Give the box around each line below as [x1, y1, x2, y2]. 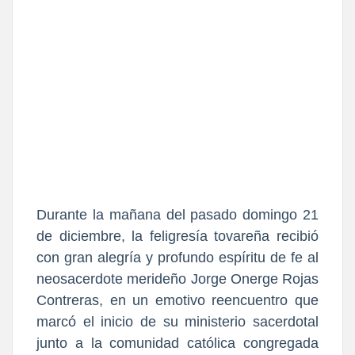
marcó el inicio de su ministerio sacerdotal [36, 314, 319, 330]
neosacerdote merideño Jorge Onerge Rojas [36, 271, 319, 288]
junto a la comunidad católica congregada [36, 335, 319, 352]
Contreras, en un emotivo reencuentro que [36, 292, 319, 309]
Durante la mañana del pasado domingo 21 [36, 207, 319, 223]
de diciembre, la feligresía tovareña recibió [36, 228, 319, 245]
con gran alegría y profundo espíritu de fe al [36, 250, 319, 266]
